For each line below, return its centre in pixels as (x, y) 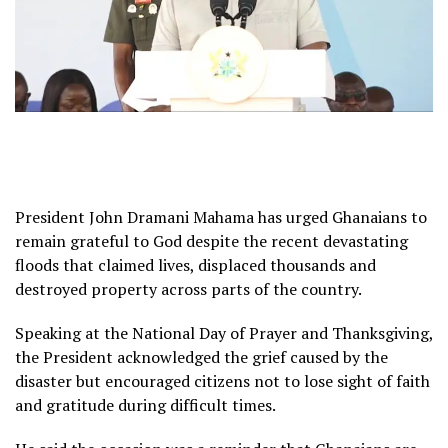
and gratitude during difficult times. (145, 404)
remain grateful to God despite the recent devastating (211, 240)
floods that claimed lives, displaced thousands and (195, 264)
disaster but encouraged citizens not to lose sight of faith (222, 380)
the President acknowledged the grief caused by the (201, 356)
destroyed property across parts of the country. (188, 288)
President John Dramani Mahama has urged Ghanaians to (221, 216)
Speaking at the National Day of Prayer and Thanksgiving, (224, 332)
